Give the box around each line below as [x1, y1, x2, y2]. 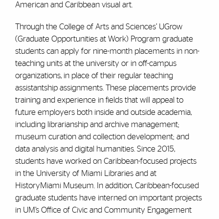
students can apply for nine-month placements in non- [15, 47, 199, 55]
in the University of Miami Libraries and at [15, 169, 156, 177]
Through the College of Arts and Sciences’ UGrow [15, 22, 182, 31]
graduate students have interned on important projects [15, 194, 202, 202]
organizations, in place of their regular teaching [15, 71, 173, 80]
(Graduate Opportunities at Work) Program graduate [15, 35, 193, 43]
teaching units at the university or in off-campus [15, 59, 176, 67]
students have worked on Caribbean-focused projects [15, 157, 197, 165]
